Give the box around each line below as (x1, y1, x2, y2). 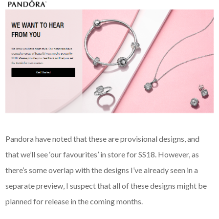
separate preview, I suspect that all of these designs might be (5, 180, 207, 190)
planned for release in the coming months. (5, 196, 143, 206)
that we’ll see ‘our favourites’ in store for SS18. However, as (5, 149, 199, 159)
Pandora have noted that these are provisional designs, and (5, 133, 200, 143)
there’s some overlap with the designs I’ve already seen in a (5, 165, 198, 175)
